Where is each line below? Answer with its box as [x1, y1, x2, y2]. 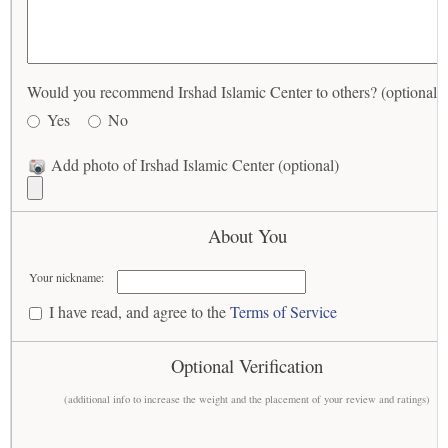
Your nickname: [29, 269, 105, 286]
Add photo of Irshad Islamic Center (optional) [47, 153, 339, 175]
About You [207, 223, 287, 249]
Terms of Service [230, 301, 338, 323]
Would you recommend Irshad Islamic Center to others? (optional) [27, 80, 442, 102]
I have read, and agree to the [49, 301, 231, 323]
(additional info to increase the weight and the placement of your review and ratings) [64, 392, 430, 407]
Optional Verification [171, 353, 323, 379]
